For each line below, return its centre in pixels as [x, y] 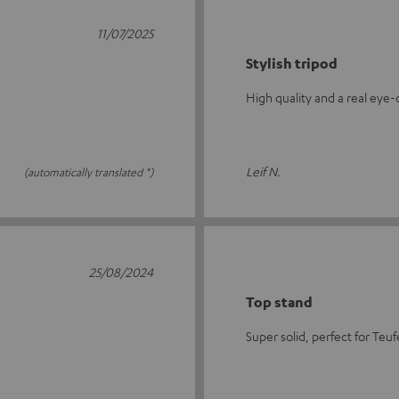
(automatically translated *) [89, 172]
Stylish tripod [292, 64]
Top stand [279, 302]
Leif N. [263, 171]
